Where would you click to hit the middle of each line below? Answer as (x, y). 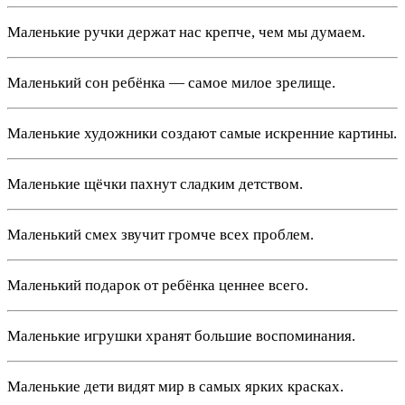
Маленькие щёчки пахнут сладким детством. (155, 184)
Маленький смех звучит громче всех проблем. (160, 234)
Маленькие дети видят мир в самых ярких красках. (175, 386)
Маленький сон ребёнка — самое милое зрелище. (171, 82)
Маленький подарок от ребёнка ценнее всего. (158, 285)
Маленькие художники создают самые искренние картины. (202, 133)
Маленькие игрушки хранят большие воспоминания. (181, 335)
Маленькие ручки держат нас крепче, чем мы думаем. (186, 32)
